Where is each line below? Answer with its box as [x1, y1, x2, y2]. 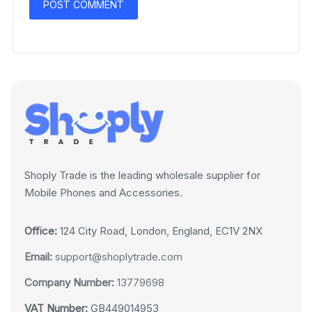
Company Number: [24, 276, 114, 290]
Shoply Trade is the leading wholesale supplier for [24, 169, 260, 182]
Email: [24, 250, 52, 264]
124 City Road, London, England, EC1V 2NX [57, 224, 263, 238]
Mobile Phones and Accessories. [24, 186, 182, 200]
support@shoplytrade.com [52, 250, 182, 264]
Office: [24, 224, 57, 238]
